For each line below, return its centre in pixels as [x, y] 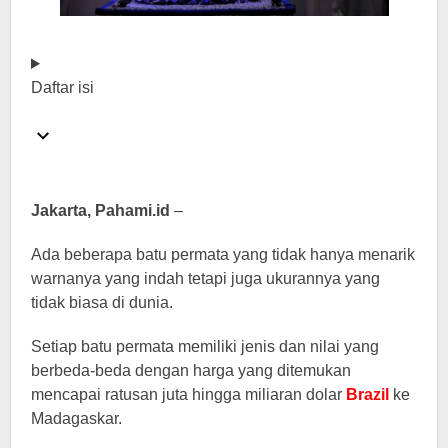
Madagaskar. [76, 418]
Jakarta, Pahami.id [100, 210]
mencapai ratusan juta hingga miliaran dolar [188, 394]
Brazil [367, 394]
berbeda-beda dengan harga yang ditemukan [191, 370]
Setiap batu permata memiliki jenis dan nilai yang [205, 346]
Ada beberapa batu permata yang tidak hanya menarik [223, 254]
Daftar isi [62, 87]
